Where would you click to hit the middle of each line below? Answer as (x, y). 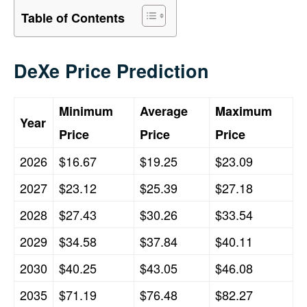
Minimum (86, 111)
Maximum (244, 111)
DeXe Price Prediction (111, 70)
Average (164, 111)
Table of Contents (73, 18)
